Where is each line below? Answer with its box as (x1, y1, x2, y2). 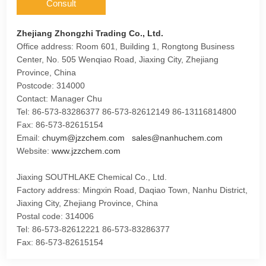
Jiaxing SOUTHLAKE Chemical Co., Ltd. (17, 172, 170, 182)
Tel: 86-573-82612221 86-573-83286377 (17, 224, 170, 235)
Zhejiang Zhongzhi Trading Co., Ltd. (17, 28, 166, 39)
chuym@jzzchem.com (42, 133, 125, 143)
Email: (17, 133, 43, 143)
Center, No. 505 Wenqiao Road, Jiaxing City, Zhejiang (17, 55, 219, 65)
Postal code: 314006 (17, 211, 94, 221)
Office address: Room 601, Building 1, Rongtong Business (17, 42, 235, 52)
